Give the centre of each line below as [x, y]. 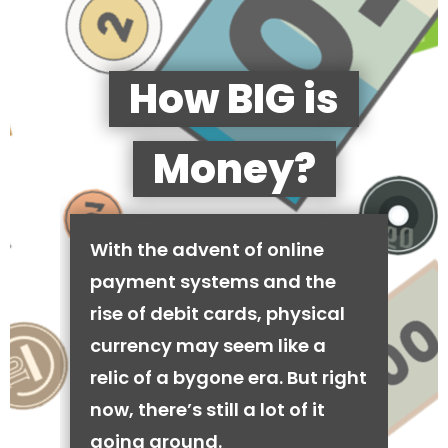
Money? [234, 169]
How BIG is [234, 99]
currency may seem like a [208, 345]
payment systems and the [213, 281]
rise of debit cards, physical [217, 313]
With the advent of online [207, 249]
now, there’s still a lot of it [207, 409]
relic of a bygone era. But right [228, 377]
